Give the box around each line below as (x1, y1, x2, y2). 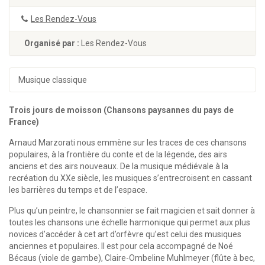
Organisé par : (24, 38, 81, 48)
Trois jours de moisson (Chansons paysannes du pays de (9, 105, 234, 115)
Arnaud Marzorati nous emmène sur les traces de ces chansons (9, 138, 247, 147)
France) (9, 117, 39, 127)
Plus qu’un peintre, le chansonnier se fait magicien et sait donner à (9, 206, 255, 215)
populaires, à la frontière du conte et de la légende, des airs (9, 150, 227, 159)
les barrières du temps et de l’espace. (9, 185, 147, 195)
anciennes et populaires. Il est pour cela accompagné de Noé (9, 241, 233, 251)
